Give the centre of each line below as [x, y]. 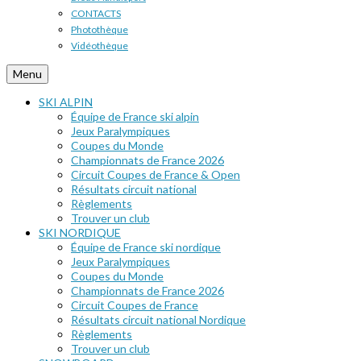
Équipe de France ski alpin [135, 116]
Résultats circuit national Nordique [158, 320]
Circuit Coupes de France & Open [156, 174]
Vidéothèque [100, 46]
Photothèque [100, 29]
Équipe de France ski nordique [146, 247]
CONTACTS [96, 13]
